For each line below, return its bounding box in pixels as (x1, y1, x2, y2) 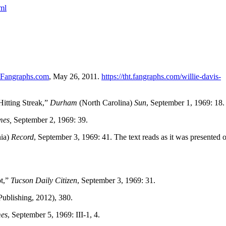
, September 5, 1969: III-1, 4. (8, 210, 100, 219)
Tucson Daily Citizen (11, 176, 77, 185)
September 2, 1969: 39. (12, 115, 88, 124)
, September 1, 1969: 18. (146, 98, 224, 107)
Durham (50, 98, 79, 107)
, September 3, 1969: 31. (77, 176, 155, 185)
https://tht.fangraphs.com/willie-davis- (101, 72, 221, 81)
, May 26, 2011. (49, 72, 101, 81)
